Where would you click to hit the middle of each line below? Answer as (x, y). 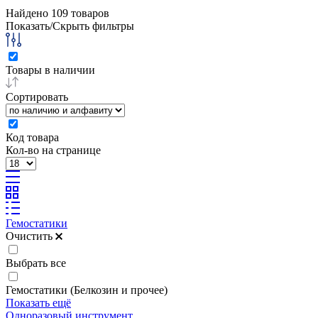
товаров (89, 13)
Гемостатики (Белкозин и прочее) (87, 290)
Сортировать (37, 97)
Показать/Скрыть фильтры (70, 26)
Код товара (32, 137)
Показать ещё (38, 302)
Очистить (31, 236)
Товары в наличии (50, 70)
